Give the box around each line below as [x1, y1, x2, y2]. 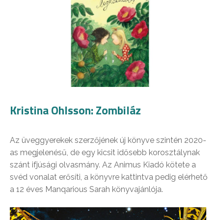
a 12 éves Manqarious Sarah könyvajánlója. [10, 184, 163, 194]
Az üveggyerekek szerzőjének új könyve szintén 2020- [10, 135, 206, 145]
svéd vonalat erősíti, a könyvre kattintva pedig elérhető [10, 172, 208, 182]
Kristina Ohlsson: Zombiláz [10, 101, 141, 119]
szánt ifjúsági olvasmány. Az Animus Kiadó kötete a [10, 160, 196, 169]
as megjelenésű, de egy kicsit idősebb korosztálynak [10, 147, 200, 157]
